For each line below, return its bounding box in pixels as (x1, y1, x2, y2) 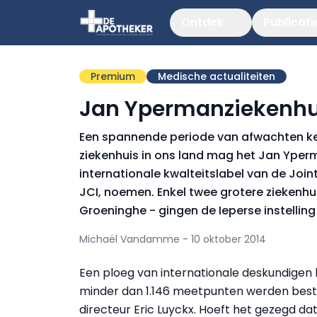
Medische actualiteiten (158, 69, 275, 83)
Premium (91, 69, 135, 83)
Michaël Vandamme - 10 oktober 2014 (79, 232, 266, 246)
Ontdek (181, 14, 224, 30)
